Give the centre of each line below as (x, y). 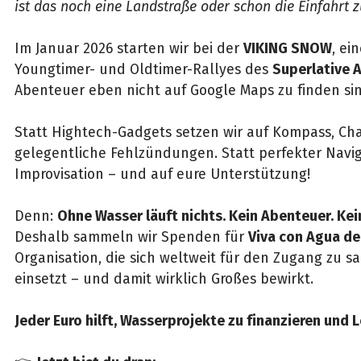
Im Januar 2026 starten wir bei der (129, 49)
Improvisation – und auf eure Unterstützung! (162, 174)
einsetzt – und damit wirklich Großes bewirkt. (164, 279)
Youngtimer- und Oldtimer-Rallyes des (143, 70)
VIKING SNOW (287, 49)
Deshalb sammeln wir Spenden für (131, 237)
